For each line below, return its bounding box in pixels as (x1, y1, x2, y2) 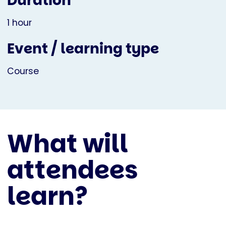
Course (7, 65, 39, 78)
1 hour (7, 17, 32, 29)
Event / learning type (7, 39, 159, 59)
